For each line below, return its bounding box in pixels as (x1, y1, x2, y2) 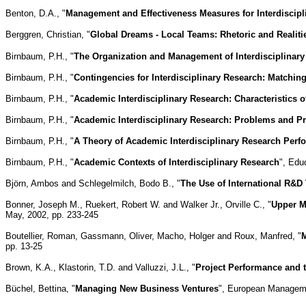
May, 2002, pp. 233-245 (5, 209, 98, 220)
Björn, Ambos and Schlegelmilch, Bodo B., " (5, 178, 180, 189)
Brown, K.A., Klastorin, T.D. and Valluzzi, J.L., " (5, 262, 195, 273)
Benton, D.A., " (5, 8, 66, 18)
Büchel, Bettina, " (5, 283, 75, 294)
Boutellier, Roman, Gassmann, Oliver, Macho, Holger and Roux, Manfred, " (5, 230, 301, 241)
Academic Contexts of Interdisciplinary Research (74, 156, 279, 167)
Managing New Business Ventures (75, 283, 219, 294)
